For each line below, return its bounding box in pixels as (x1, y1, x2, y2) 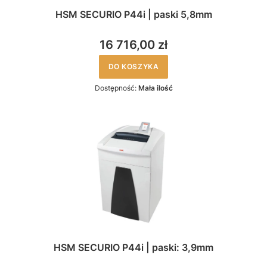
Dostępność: (94, 83, 138, 92)
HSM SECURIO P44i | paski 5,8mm (55, 8, 212, 20)
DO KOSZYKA (108, 61, 159, 71)
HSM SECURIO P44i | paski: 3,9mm (54, 241, 213, 253)
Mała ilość (138, 83, 173, 92)
